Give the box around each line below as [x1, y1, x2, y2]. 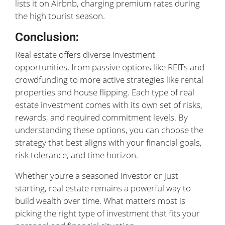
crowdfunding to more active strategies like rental [15, 74, 203, 85]
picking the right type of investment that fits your [15, 207, 200, 219]
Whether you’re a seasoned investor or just [15, 170, 178, 181]
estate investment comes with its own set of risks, [15, 99, 202, 110]
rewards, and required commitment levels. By [15, 111, 188, 123]
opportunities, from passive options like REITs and [15, 61, 204, 73]
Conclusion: [15, 30, 79, 44]
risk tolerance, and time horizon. [15, 149, 138, 161]
